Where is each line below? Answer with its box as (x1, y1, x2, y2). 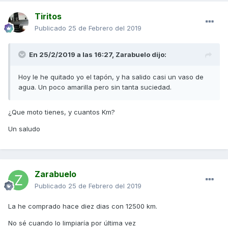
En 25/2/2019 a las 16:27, (29, 50, 116, 59)
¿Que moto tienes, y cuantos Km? (8, 108, 115, 117)
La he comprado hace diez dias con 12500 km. (8, 202, 157, 211)
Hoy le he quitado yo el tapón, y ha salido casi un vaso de (18, 73, 204, 81)
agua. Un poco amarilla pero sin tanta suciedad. (18, 83, 172, 92)
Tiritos (35, 11, 62, 22)
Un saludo (8, 125, 40, 133)
